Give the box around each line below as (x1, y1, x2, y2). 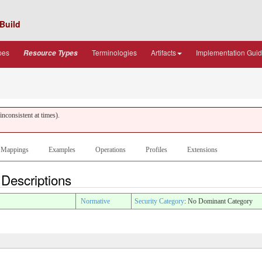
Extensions (187, 146, 218, 154)
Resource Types (23, 48, 78, 58)
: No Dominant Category (184, 196, 253, 205)
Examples (49, 146, 75, 154)
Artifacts (151, 47, 176, 57)
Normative (81, 196, 110, 205)
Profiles (146, 146, 167, 154)
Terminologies (92, 47, 137, 57)
